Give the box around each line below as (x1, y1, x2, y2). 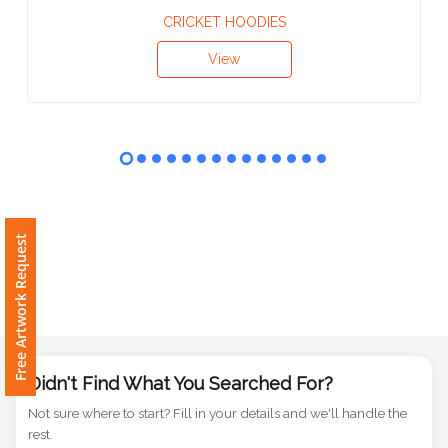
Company (27, 208, 100, 227)
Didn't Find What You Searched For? (28, 373, 333, 395)
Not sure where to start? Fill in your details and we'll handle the (28, 405, 407, 422)
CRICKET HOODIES (162, 14, 286, 31)
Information (27, 38, 173, 71)
